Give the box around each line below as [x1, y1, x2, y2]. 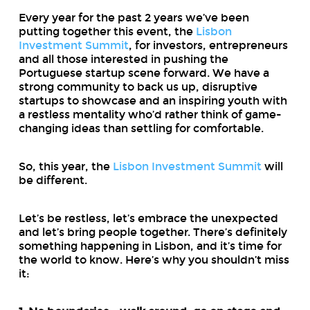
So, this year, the [18, 159, 113, 173]
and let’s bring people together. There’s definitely [18, 225, 287, 239]
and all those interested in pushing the [18, 52, 228, 66]
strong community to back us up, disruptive [18, 80, 257, 93]
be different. [18, 173, 87, 187]
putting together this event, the [18, 24, 196, 38]
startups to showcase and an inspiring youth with [18, 93, 287, 107]
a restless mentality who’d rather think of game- [18, 107, 282, 121]
